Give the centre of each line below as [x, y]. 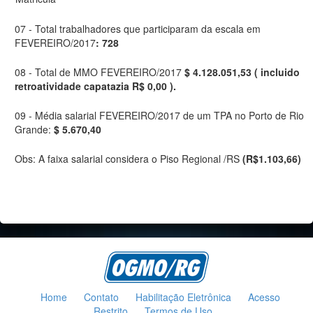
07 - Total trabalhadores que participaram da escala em [138, 29]
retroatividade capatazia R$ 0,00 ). [95, 86]
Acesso [264, 297]
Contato [101, 297]
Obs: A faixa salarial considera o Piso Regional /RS [129, 159]
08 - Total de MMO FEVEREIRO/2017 [100, 72]
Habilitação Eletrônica [183, 297]
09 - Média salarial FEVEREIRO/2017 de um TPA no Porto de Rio [159, 115]
